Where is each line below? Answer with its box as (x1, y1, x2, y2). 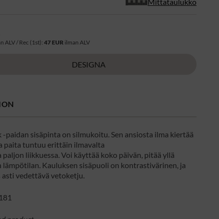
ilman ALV (64, 38, 90, 46)
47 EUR (44, 38, 64, 46)
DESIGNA (72, 59, 106, 69)
